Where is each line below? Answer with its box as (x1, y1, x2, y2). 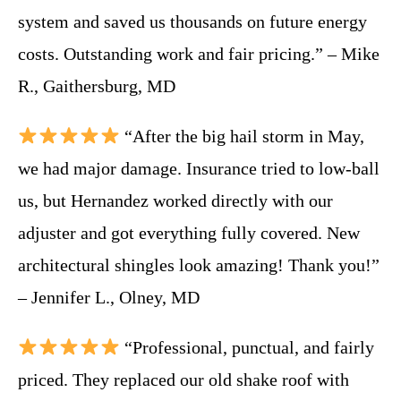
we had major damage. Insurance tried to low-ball (18, 158, 380, 178)
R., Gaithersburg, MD (18, 75, 175, 96)
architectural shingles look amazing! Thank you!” (18, 254, 380, 275)
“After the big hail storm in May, (119, 125, 364, 146)
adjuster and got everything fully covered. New (18, 222, 360, 243)
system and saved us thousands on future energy (18, 11, 367, 31)
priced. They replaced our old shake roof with (18, 369, 349, 389)
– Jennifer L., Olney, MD (18, 286, 200, 307)
